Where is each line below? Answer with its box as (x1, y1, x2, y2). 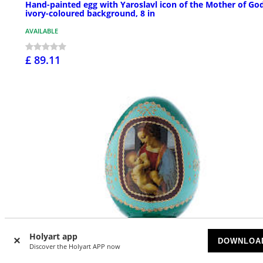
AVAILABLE (25, 26, 58, 35)
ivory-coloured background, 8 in (25, 7, 155, 19)
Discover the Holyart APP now (29, 242, 120, 251)
